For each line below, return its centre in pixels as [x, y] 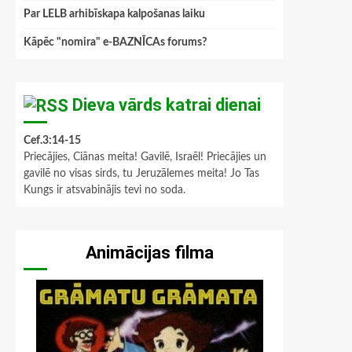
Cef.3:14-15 [52, 141]
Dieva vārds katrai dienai [167, 105]
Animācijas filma [150, 253]
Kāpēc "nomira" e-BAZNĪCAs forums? [115, 43]
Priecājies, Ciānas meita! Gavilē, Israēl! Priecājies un [145, 158]
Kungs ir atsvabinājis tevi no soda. [104, 191]
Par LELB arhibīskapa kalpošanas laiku [114, 15]
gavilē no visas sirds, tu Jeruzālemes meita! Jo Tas [141, 174]
